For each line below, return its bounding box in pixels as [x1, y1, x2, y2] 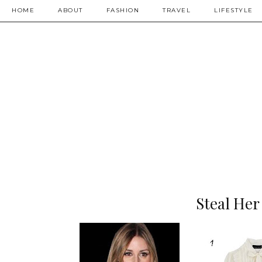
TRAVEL [163, 6, 191, 14]
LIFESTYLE [214, 6, 253, 14]
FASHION [106, 6, 139, 14]
